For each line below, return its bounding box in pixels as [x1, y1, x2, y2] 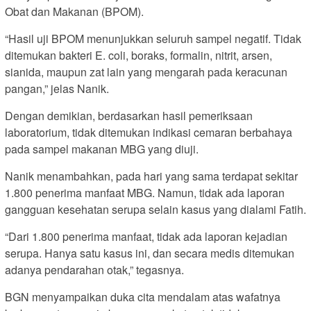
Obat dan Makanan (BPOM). [5, 3, 144, 19]
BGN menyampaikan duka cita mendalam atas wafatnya [5, 288, 280, 305]
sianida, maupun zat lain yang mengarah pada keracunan [5, 63, 287, 80]
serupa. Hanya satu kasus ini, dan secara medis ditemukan [5, 244, 294, 261]
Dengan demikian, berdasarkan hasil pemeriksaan [5, 107, 253, 124]
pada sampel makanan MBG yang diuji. [5, 140, 199, 157]
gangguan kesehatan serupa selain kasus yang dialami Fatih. [5, 201, 306, 217]
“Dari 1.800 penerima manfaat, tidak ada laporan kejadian [5, 228, 287, 244]
